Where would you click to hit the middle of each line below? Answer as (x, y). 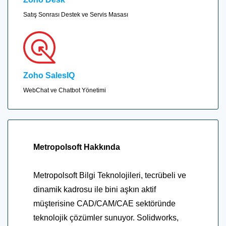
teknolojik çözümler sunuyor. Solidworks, (106, 217)
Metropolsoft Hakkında (77, 147)
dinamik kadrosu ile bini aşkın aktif (95, 189)
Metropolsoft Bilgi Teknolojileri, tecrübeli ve (110, 175)
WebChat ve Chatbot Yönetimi (65, 91)
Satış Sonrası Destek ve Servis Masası (76, 15)
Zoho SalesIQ (49, 76)
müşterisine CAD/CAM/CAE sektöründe (104, 203)
